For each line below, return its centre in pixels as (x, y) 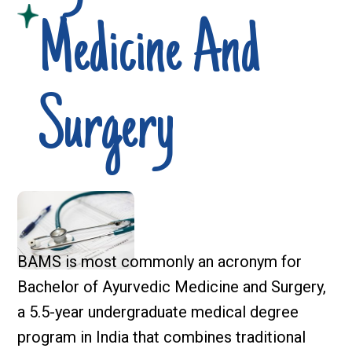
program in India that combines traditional (161, 337)
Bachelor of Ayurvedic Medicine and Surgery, (172, 287)
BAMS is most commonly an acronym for (159, 262)
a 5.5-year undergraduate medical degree (158, 312)
